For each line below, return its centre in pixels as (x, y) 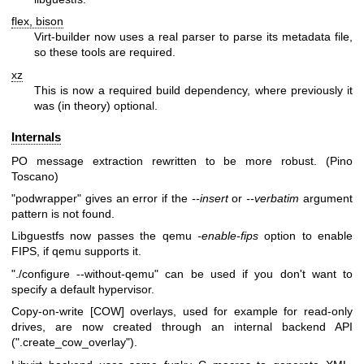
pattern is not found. (63, 213)
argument (326, 198)
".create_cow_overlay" (73, 342)
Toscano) (35, 176)
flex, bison (37, 22)
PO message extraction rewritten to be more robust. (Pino (182, 160)
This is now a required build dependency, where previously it (193, 90)
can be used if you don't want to (256, 273)
